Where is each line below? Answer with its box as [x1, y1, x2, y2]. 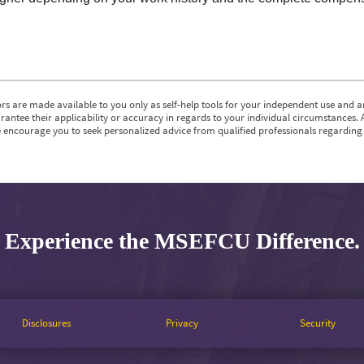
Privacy [166, 316, 198, 331]
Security [299, 316, 336, 331]
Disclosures [22, 316, 71, 331]
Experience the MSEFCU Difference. [4, 228, 360, 254]
